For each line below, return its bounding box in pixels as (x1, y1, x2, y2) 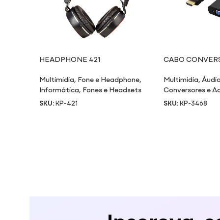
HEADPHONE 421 (39, 54, 100, 64)
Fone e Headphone (78, 74, 139, 84)
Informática (39, 84, 79, 95)
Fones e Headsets (82, 84, 141, 95)
